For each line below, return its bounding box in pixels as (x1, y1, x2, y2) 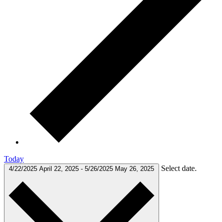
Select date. (161, 164, 197, 173)
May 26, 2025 (115, 165, 154, 173)
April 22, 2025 (39, 165, 81, 173)
